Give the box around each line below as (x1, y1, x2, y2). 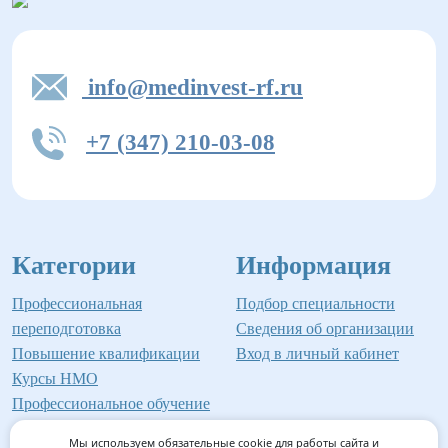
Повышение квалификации (12, 345, 200, 363)
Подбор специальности (236, 295, 395, 313)
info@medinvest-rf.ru (82, 75, 303, 101)
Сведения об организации (236, 320, 414, 338)
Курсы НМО (12, 370, 98, 388)
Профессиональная (12, 295, 142, 313)
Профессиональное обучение (12, 395, 210, 413)
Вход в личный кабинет (236, 345, 399, 363)
